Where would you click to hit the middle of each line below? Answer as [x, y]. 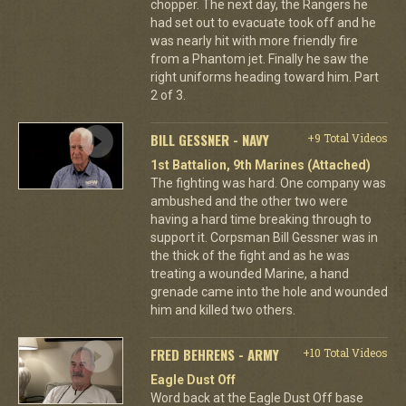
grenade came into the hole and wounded [269, 291]
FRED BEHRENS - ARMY [214, 354]
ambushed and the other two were [249, 201]
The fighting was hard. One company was [268, 183]
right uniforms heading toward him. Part [264, 77]
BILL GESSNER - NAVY [209, 139]
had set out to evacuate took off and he [263, 22]
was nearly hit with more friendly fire [254, 40]
